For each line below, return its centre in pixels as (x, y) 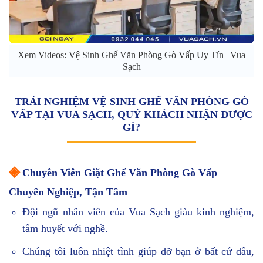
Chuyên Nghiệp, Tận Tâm (68, 192)
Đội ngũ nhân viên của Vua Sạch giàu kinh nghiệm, (138, 212)
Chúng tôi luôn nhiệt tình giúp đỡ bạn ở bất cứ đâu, (138, 252)
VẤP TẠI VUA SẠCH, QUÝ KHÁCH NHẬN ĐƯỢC (131, 115)
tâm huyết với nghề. (65, 229)
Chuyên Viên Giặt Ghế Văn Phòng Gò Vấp (118, 173)
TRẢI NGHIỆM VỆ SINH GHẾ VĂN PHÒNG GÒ (131, 102)
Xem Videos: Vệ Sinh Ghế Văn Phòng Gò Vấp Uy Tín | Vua (131, 55)
